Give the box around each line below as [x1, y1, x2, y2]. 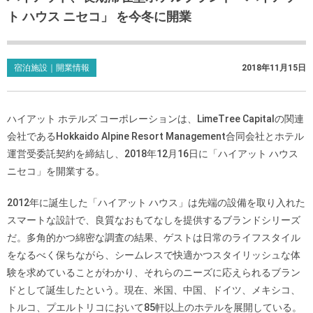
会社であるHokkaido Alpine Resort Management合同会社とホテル [7, 130, 304, 142]
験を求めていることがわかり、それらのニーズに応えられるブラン [7, 266, 300, 278]
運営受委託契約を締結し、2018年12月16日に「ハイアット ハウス [7, 147, 298, 159]
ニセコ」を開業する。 [7, 165, 105, 177]
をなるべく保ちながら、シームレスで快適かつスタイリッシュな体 [7, 249, 300, 261]
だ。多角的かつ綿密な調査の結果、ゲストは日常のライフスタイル [7, 231, 300, 243]
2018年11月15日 [242, 62, 306, 73]
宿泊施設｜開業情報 [14, 62, 89, 73]
